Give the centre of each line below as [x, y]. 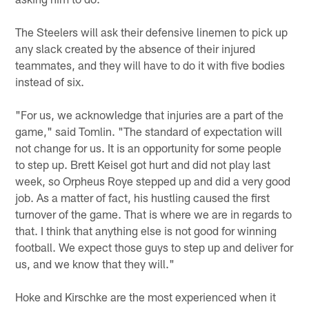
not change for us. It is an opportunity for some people [149, 147]
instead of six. [50, 81]
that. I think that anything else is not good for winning [146, 230]
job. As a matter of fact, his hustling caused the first [143, 197]
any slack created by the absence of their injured [136, 48]
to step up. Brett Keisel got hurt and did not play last [143, 164]
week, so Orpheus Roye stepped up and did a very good [153, 180]
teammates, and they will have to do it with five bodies [150, 64]
